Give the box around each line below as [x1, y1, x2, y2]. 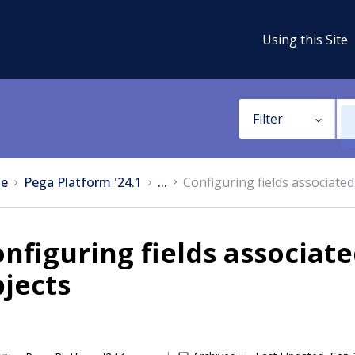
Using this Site [262, 30, 348, 48]
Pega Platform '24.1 [24, 174, 142, 191]
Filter [252, 110, 283, 128]
